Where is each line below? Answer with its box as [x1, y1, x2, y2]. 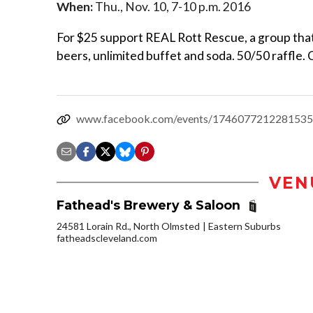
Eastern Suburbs [208, 220, 281, 233]
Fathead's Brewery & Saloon [57, 197, 244, 212]
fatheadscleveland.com [57, 232, 157, 245]
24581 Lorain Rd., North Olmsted [57, 220, 200, 233]
